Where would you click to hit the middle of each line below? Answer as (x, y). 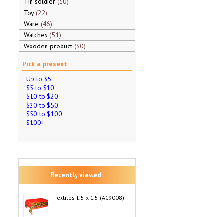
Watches (36, 35)
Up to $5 (39, 79)
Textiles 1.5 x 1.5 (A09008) (89, 197)
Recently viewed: (77, 175)
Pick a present (45, 64)
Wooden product (49, 46)
